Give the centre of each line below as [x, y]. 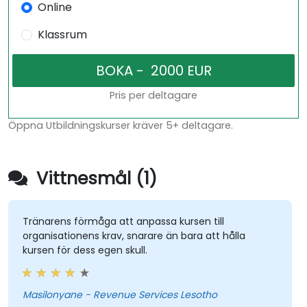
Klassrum [62, 35]
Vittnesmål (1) [94, 179]
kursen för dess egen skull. [85, 250]
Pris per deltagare [153, 96]
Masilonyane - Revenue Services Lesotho [151, 295]
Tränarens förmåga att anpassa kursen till [123, 222]
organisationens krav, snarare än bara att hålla [134, 236]
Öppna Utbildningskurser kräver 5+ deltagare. [121, 126]
